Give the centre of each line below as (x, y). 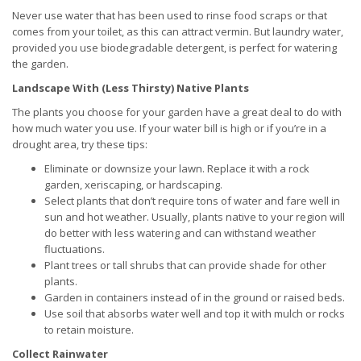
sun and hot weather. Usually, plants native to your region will (195, 217)
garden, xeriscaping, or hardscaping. (133, 185)
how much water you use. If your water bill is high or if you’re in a (169, 129)
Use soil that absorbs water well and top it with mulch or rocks (195, 314)
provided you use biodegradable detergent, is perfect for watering (174, 48)
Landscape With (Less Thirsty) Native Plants (131, 88)
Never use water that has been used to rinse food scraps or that (170, 16)
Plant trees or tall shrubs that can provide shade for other (185, 266)
